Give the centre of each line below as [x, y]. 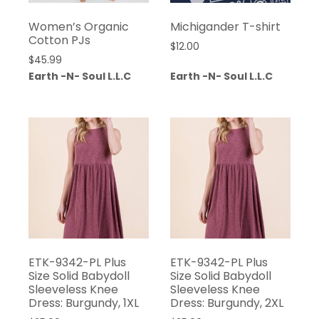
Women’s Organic [79, 26]
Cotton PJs [59, 40]
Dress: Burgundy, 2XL [226, 303]
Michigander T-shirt [225, 26]
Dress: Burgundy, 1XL [84, 303]
